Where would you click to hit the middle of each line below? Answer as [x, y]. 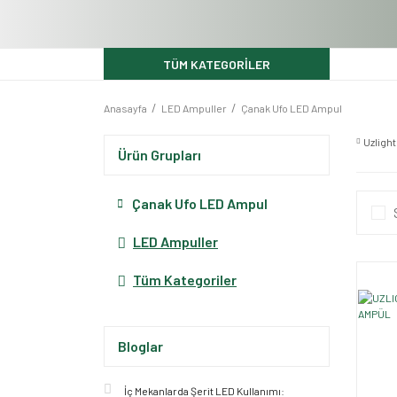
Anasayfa [125, 108]
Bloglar [140, 346]
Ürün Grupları [160, 155]
